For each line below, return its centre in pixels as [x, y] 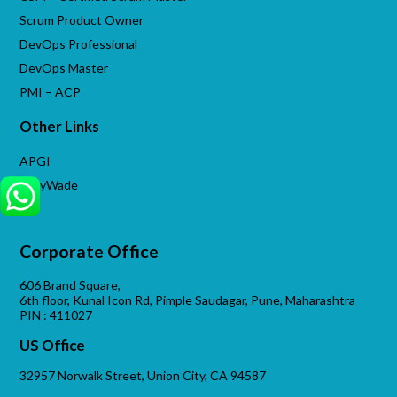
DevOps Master [64, 68]
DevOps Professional [79, 44]
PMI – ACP [51, 92]
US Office [53, 345]
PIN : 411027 [56, 315]
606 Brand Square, [70, 284]
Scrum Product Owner [82, 20]
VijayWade [49, 185]
